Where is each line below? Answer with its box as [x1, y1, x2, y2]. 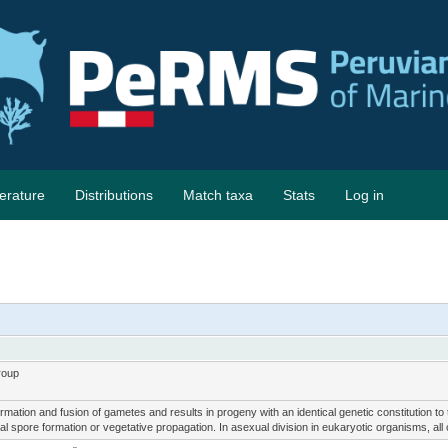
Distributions [75, 187, 153, 203]
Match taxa [183, 187, 253, 203]
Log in [345, 187, 384, 203]
